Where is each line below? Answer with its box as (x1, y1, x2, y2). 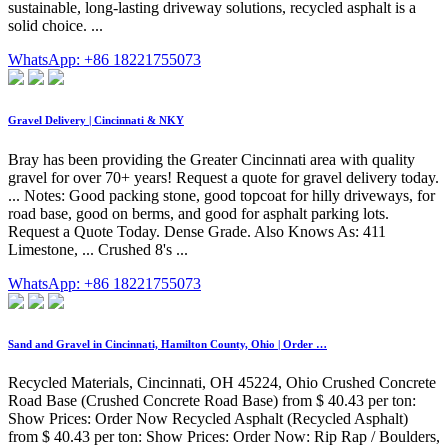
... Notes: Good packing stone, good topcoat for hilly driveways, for (8, 186, 435, 204)
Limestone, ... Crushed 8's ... (8, 240, 188, 258)
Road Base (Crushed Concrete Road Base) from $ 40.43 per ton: (8, 392, 416, 410)
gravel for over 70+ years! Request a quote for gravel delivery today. (8, 168, 439, 186)
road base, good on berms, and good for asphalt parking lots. (8, 204, 389, 222)
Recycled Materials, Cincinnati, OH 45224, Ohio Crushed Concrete (8, 374, 436, 392)
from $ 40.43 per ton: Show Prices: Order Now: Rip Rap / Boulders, (8, 428, 440, 446)
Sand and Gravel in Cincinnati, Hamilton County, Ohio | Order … (8, 337, 327, 350)
